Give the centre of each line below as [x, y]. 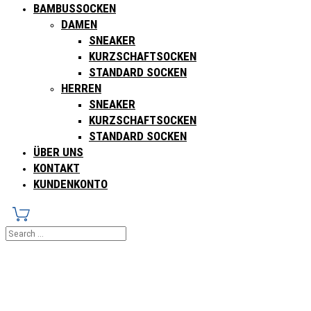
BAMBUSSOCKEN [75, 8]
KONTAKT [57, 168]
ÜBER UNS [58, 152]
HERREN [81, 88]
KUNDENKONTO [70, 184]
